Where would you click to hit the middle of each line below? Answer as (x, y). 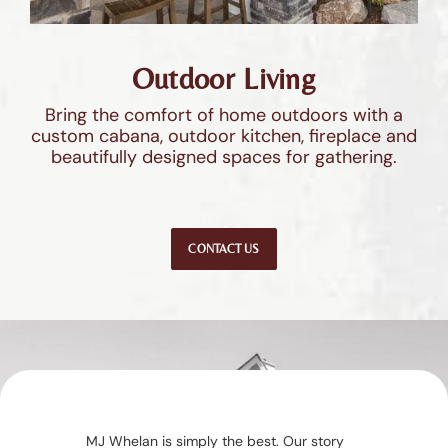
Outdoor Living (224, 78)
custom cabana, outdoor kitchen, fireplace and (224, 135)
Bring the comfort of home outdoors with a (224, 114)
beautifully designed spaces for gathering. (224, 156)
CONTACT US (224, 248)
